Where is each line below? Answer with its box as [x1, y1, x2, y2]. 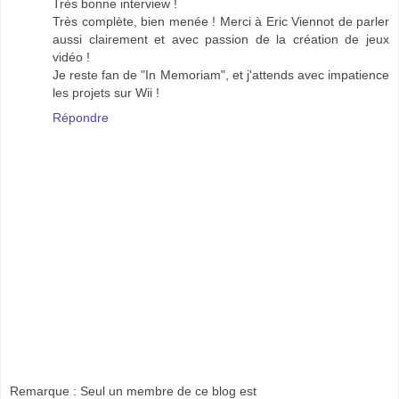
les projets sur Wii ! [53, 85, 159, 100]
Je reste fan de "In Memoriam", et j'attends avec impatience [53, 67, 389, 82]
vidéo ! [53, 49, 90, 64]
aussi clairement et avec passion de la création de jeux [53, 31, 389, 46]
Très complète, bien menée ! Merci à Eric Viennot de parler [53, 13, 389, 28]
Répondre [53, 110, 109, 125]
